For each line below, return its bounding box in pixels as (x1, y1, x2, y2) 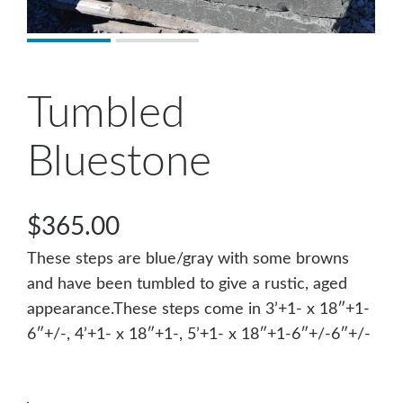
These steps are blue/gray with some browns (27, 250, 350, 266)
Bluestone (27, 140, 212, 184)
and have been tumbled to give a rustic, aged (27, 275, 348, 291)
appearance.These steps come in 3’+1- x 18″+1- (27, 300, 371, 317)
